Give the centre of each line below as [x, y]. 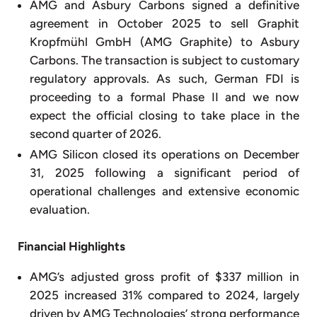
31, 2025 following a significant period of [165, 173]
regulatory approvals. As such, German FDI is [165, 79]
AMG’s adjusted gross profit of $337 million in [165, 276]
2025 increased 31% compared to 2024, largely [165, 295]
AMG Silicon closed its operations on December [165, 155]
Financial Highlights [71, 246]
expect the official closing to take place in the [165, 116]
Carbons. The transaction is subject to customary [165, 60]
